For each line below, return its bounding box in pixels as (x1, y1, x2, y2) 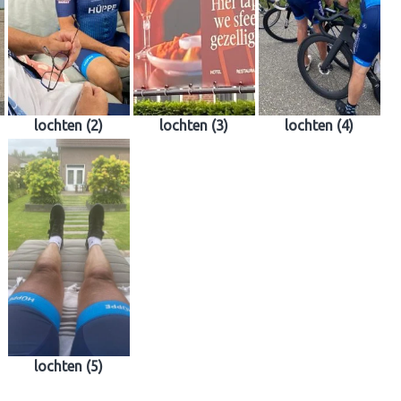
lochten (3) (159, 116, 228, 133)
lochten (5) (34, 357, 103, 374)
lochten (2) (34, 116, 103, 133)
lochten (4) (285, 116, 354, 133)
